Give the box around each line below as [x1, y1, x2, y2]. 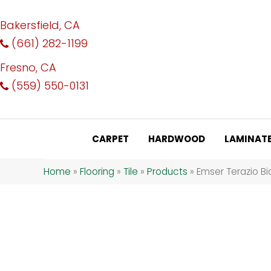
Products [147, 165, 188, 178]
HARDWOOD [148, 132, 205, 145]
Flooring [80, 165, 114, 178]
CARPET [92, 132, 129, 145]
